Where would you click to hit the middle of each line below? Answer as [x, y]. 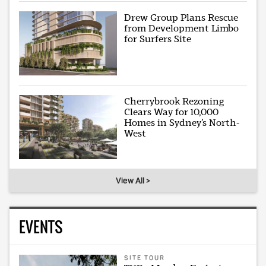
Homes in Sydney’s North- [182, 122]
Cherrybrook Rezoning [174, 101]
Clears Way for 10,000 [172, 112]
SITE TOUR [145, 258]
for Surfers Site [158, 39]
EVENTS [41, 226]
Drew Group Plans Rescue [181, 17]
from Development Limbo [182, 28]
